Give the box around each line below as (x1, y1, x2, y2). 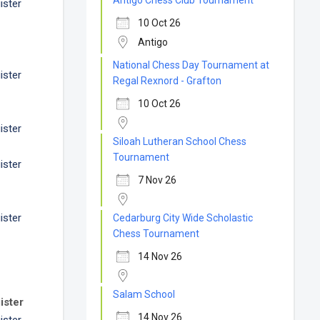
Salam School (113, 289, 176, 300)
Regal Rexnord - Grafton (113, 75, 222, 86)
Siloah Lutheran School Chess (113, 136, 247, 147)
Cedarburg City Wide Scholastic (113, 212, 254, 224)
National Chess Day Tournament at (113, 59, 270, 71)
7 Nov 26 (138, 174, 177, 186)
